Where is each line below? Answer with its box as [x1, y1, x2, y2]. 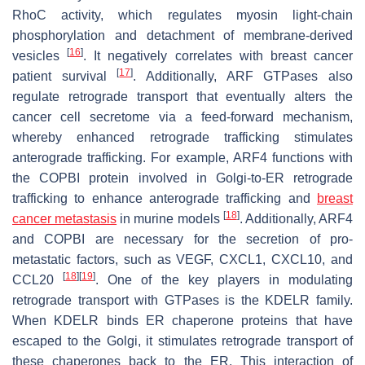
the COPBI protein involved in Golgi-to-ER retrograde [12, 170, 353, 185]
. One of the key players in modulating [95, 272, 353, 287]
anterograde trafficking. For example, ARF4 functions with [12, 150, 353, 165]
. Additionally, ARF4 [239, 211, 354, 226]
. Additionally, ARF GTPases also [133, 68, 354, 83]
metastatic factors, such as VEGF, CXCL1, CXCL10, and [12, 252, 353, 266]
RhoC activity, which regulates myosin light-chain [12, 7, 353, 22]
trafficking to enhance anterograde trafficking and [12, 191, 317, 205]
